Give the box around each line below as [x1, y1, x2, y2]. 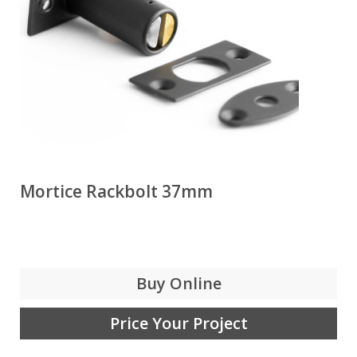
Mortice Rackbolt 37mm [20, 180, 213, 202]
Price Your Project [109, 312, 248, 334]
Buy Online [135, 273, 222, 294]
